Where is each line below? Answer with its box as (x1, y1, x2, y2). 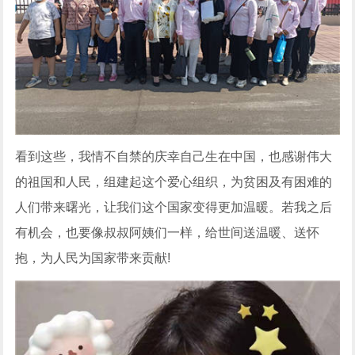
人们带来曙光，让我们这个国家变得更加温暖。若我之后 (15, 200, 333, 214)
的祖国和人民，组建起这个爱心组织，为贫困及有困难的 (15, 174, 333, 189)
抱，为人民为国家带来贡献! (15, 250, 171, 265)
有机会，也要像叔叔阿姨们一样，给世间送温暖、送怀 (15, 225, 320, 239)
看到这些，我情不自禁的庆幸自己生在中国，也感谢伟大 (15, 149, 333, 163)
